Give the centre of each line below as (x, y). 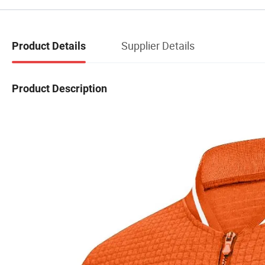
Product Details (49, 46)
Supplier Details (158, 45)
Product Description (59, 88)
